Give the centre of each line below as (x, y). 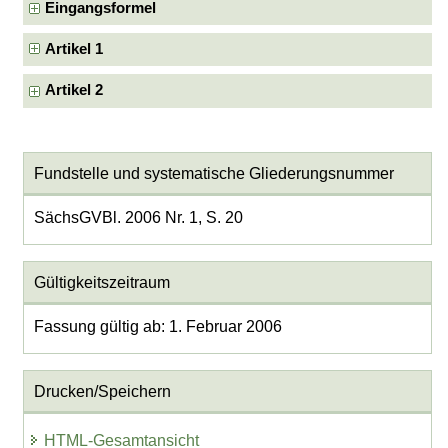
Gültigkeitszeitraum (101, 282)
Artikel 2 (74, 90)
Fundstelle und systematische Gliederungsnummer (213, 173)
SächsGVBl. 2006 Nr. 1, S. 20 (138, 218)
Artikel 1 (74, 49)
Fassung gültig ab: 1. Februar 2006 (157, 327)
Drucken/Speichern (102, 391)
